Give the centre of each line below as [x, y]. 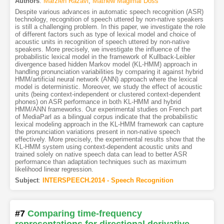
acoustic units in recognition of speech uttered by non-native [102, 42]
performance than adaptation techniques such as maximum [100, 162]
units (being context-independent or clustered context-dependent [107, 94]
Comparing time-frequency [84, 214]
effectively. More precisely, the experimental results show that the [110, 139]
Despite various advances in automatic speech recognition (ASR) [109, 12]
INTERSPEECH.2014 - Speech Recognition [108, 180]
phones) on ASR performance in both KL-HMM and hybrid [98, 102]
